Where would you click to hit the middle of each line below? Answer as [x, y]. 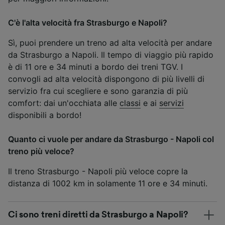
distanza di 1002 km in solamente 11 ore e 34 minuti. [108, 184]
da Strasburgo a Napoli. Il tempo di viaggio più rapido [111, 55]
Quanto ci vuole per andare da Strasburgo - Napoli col [111, 139]
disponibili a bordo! [45, 115]
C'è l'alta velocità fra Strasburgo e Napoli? [88, 23]
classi [130, 103]
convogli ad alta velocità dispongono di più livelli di [106, 79]
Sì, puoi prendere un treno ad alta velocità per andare [110, 43]
